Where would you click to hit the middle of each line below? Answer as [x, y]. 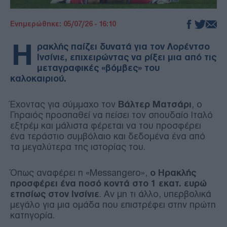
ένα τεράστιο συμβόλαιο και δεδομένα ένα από [108, 136]
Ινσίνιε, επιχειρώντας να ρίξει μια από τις [127, 57]
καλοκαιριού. [38, 78]
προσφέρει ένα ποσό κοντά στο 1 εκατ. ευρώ [108, 183]
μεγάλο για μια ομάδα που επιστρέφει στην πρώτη [113, 204]
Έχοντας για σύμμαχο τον [64, 104]
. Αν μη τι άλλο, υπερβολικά [155, 194]
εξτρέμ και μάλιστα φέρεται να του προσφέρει [106, 125]
